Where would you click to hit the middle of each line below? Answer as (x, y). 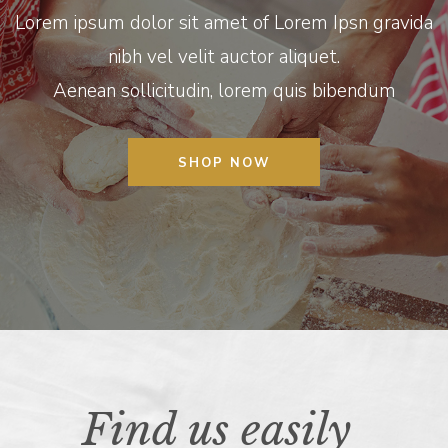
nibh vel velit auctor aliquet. (224, 57)
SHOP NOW (224, 163)
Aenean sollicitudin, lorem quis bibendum (224, 91)
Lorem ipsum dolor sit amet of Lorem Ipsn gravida (224, 23)
